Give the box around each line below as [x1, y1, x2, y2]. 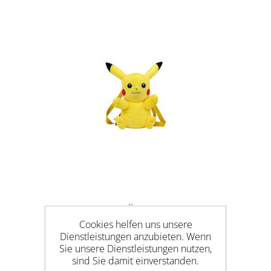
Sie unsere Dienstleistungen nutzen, [59, 242, 212, 255]
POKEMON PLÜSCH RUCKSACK [52, 202, 219, 219]
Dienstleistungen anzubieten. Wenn [60, 230, 211, 243]
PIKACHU [111, 217, 160, 233]
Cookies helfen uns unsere [79, 218, 192, 231]
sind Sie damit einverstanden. [72, 254, 199, 267]
